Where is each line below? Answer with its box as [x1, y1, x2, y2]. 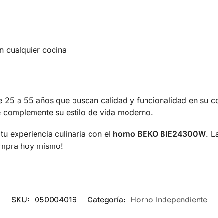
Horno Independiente [130, 195, 207, 205]
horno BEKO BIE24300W [112, 129, 206, 139]
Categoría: [87, 195, 128, 205]
